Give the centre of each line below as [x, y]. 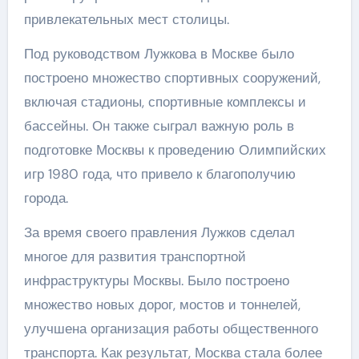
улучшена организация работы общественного [171, 329]
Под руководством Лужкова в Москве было [159, 54]
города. [46, 198]
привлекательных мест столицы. [126, 19]
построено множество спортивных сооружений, [172, 78]
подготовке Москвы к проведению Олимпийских [175, 150]
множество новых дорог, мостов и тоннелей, [162, 305]
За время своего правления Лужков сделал [159, 232]
